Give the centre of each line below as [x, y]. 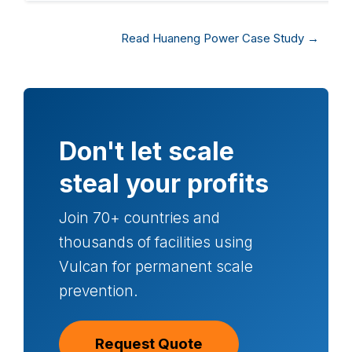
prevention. [99, 291]
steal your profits [164, 183]
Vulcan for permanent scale [156, 266]
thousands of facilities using [156, 242]
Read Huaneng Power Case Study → [220, 38]
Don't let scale [147, 151]
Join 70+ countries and [139, 218]
